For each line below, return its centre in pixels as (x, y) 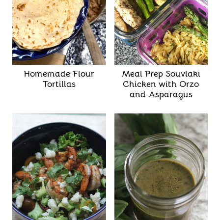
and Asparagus (161, 95)
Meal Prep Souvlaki (161, 74)
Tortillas (59, 84)
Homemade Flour (59, 74)
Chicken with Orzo (161, 84)
